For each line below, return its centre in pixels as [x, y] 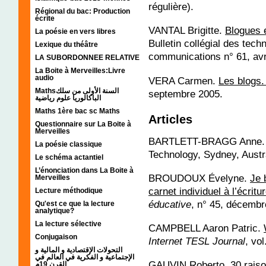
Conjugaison [56, 237]
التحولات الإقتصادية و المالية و [79, 250]
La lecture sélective [68, 224]
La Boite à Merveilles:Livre [80, 70]
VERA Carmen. [183, 80]
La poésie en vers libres [75, 31]
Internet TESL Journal [197, 241]
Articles [170, 119]
